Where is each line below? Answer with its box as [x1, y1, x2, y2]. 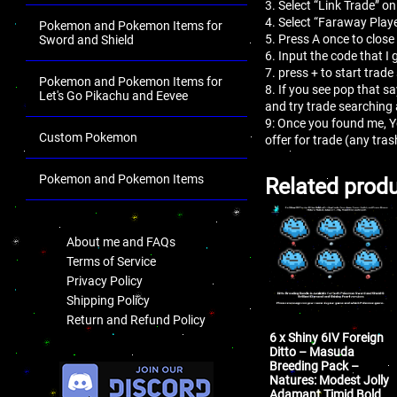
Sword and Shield [39, 33, 134, 47]
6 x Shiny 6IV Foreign [269, 330, 385, 345]
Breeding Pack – [269, 358, 360, 373]
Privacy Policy [66, 274, 143, 288]
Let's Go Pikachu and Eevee [39, 89, 188, 103]
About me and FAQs [66, 235, 175, 249]
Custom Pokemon [39, 130, 137, 144]
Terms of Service [66, 254, 156, 269]
